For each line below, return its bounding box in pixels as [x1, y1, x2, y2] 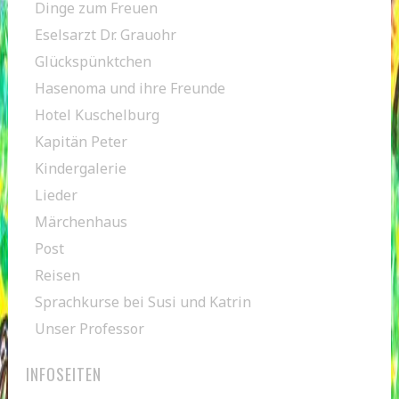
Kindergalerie [34, 158, 126, 178]
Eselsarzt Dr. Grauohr [34, 24, 176, 45]
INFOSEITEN [25, 362, 102, 386]
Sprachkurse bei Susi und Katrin [34, 291, 251, 312]
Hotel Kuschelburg [34, 104, 159, 125]
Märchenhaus [34, 211, 127, 232]
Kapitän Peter [34, 131, 127, 151]
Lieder [34, 184, 77, 205]
